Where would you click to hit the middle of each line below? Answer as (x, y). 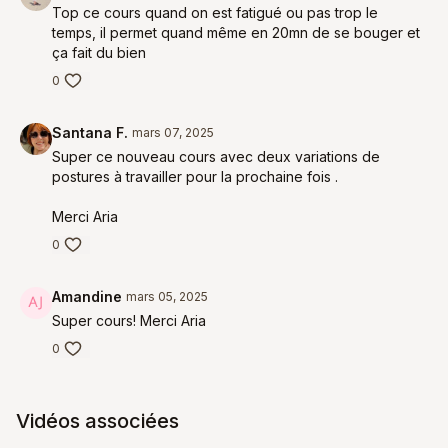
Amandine (87, 296)
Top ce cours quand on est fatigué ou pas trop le (215, 12)
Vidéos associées (97, 421)
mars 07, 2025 (173, 132)
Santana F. (90, 132)
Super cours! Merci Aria (129, 320)
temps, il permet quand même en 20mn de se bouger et (236, 32)
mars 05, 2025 (167, 296)
